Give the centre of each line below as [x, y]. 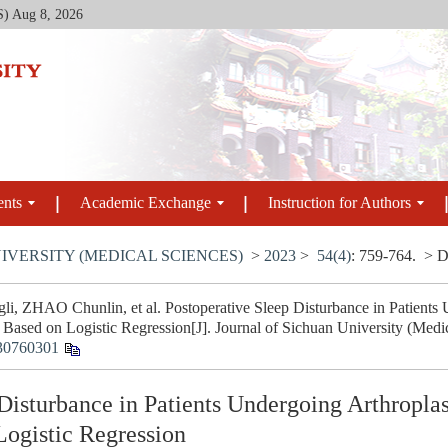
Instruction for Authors [340, 203]
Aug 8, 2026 [47, 15]
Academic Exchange [145, 203]
